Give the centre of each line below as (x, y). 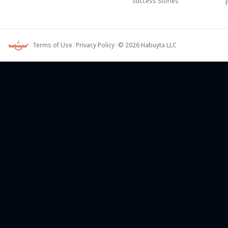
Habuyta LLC (158, 45)
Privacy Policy (95, 45)
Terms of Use (53, 45)
